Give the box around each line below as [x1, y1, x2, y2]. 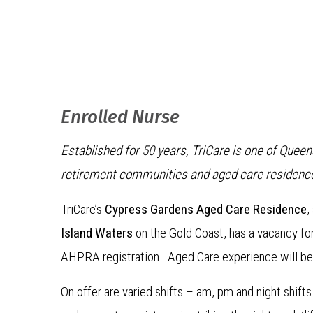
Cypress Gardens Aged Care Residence [102, 201, 307, 217]
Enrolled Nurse [61, 106, 180, 128]
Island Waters [61, 225, 133, 241]
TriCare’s [61, 201, 102, 217]
